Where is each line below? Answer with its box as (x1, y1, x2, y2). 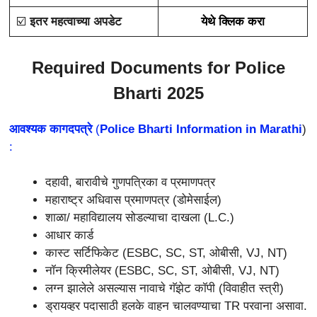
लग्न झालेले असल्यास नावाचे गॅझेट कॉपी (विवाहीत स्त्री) (45, 282, 284, 296)
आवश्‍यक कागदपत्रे (9, 122, 92, 136)
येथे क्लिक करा (201, 15, 265, 29)
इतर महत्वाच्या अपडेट (29, 15, 122, 29)
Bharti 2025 (113, 83, 204, 103)
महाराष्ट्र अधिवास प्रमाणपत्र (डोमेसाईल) (45, 193, 221, 207)
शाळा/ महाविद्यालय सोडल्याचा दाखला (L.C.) (45, 211, 234, 225)
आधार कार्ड (45, 229, 93, 243)
